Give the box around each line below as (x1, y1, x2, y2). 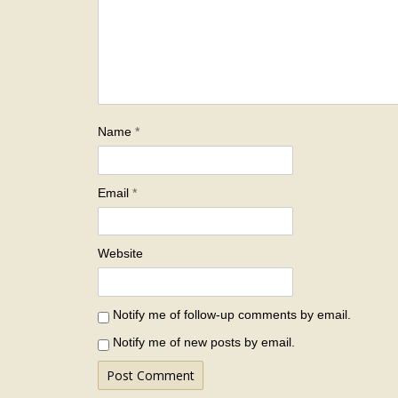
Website (98, 246, 144, 261)
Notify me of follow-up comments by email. (113, 306, 352, 322)
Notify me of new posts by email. (113, 334, 296, 349)
